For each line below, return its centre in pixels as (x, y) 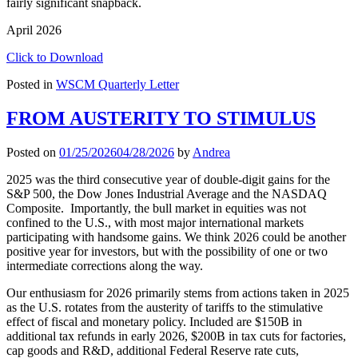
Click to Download (55, 57)
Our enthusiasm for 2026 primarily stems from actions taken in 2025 (178, 292)
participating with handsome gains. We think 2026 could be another (176, 237)
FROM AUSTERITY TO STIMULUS (161, 118)
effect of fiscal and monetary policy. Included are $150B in (154, 321)
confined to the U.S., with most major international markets (155, 222)
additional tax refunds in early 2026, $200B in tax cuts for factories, (176, 336)
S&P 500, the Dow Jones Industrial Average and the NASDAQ (167, 193)
